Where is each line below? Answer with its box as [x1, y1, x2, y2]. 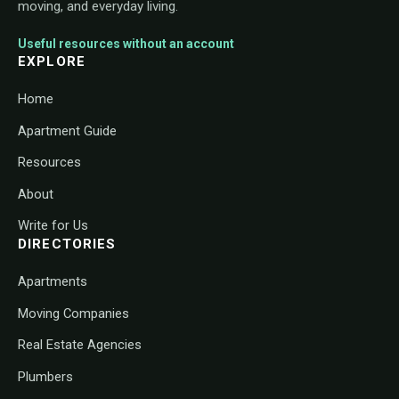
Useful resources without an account [18, 37, 234, 52]
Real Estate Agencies [18, 337, 142, 354]
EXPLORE [18, 53, 85, 70]
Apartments [18, 273, 87, 290]
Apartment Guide [18, 122, 117, 139]
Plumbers [18, 368, 73, 385]
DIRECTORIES [18, 236, 117, 253]
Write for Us [18, 217, 88, 234]
